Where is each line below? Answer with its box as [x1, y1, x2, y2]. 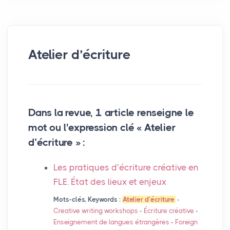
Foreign [175, 218, 198, 226]
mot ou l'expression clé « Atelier [28, 122, 176, 134]
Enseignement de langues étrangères [53, 218, 169, 226]
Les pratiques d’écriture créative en [53, 162, 199, 173]
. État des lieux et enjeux [67, 177, 166, 187]
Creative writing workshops [53, 207, 138, 215]
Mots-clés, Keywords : [53, 196, 121, 204]
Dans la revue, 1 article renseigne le [28, 107, 194, 119]
